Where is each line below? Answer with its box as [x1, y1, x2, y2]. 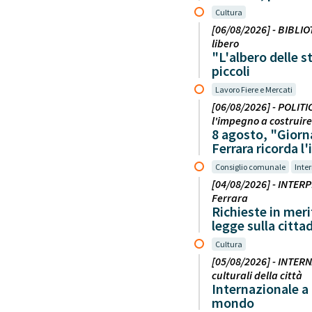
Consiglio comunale [215, 161, 286, 172]
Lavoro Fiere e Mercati [215, 84, 292, 95]
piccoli [212, 61, 250, 79]
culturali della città [212, 267, 302, 282]
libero [212, 36, 239, 50]
